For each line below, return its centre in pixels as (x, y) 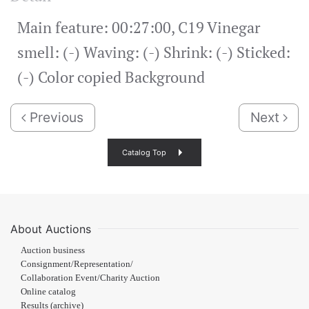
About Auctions (51, 229)
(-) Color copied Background (111, 77)
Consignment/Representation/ (77, 264)
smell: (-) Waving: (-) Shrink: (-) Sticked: (154, 52)
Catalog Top (144, 152)
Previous (55, 117)
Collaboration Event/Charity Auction (90, 278)
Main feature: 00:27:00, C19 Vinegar (139, 27)
